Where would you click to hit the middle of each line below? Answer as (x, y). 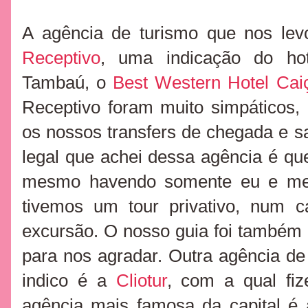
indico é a (69, 280)
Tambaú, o (68, 82)
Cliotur (141, 280)
